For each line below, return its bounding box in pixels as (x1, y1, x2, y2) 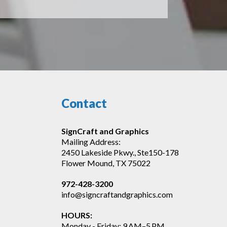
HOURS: (61, 210, 93, 220)
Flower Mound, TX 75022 (61, 158, 151, 168)
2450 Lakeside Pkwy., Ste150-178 (61, 147, 179, 157)
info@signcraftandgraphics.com (61, 190, 173, 199)
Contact (61, 96, 107, 110)
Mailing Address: (61, 137, 121, 146)
